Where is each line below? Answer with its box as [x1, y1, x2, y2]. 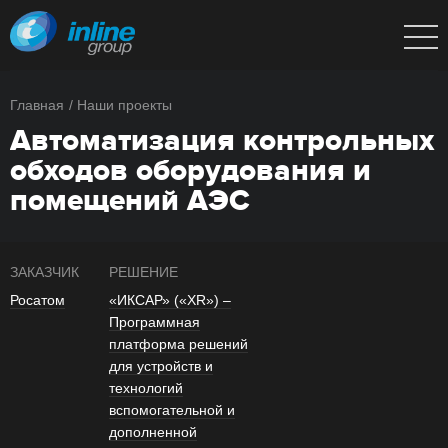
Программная [109, 314, 200, 330]
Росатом [10, 292, 65, 308]
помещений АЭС [10, 183, 250, 219]
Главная [10, 97, 64, 113]
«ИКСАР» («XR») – [109, 292, 231, 308]
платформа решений [109, 336, 248, 352]
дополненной [109, 424, 197, 440]
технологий [109, 380, 183, 396]
